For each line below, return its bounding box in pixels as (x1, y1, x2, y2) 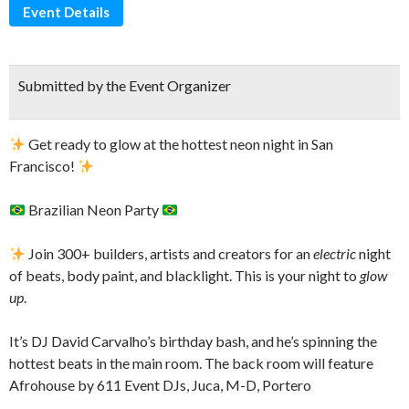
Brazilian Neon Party (26, 201, 163, 218)
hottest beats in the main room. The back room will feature (9, 354, 373, 372)
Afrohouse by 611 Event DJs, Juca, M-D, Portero (9, 376, 311, 393)
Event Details (23, 4, 110, 20)
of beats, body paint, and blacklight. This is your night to (9, 267, 360, 284)
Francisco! (9, 157, 78, 174)
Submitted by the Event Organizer (18, 77, 231, 94)
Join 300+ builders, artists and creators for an (26, 245, 314, 262)
